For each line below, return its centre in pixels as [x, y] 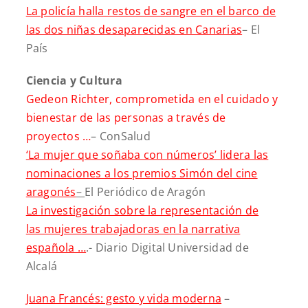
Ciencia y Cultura [74, 80]
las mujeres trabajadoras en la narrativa [133, 229]
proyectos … [58, 136]
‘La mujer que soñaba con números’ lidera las [147, 154]
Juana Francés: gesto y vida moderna [124, 298]
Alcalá [42, 266]
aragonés [51, 191]
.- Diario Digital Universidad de [167, 247]
